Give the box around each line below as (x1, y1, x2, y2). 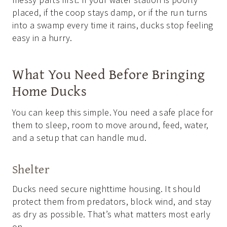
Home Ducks (12, 80, 87, 101)
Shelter (12, 160, 50, 178)
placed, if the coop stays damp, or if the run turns (12, 6, 208, 18)
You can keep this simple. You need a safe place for (12, 106, 213, 118)
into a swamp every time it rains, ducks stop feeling (12, 19, 213, 31)
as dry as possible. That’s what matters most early (12, 208, 210, 220)
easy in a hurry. (12, 31, 72, 44)
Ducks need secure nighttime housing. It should (12, 182, 201, 195)
